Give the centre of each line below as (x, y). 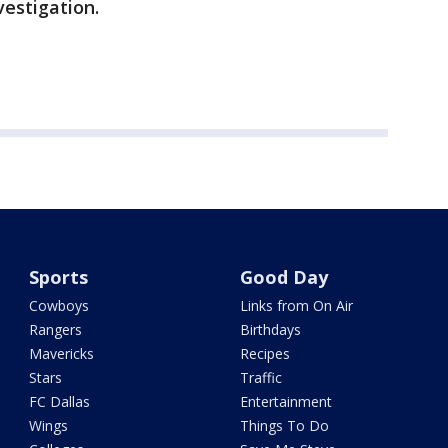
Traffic (260, 378)
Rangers (56, 330)
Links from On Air (296, 306)
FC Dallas (60, 402)
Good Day (283, 277)
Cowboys (59, 306)
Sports (59, 277)
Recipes (264, 354)
